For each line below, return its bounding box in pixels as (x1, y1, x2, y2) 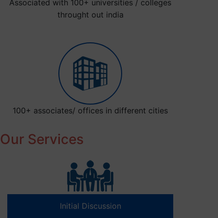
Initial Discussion (59, 201, 121, 211)
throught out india (57, 10, 124, 20)
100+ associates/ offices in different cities (13, 106, 168, 116)
